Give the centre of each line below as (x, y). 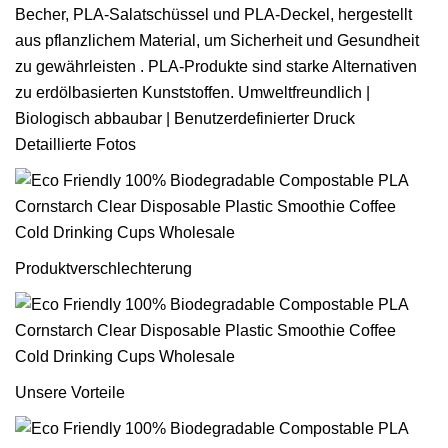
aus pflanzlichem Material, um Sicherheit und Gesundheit (217, 40)
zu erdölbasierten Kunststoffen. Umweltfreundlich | (192, 92)
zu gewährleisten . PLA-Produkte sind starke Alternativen (216, 66)
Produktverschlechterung (103, 268)
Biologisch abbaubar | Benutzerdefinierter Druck (185, 118)
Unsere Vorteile (70, 392)
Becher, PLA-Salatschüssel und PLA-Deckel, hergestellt (213, 14)
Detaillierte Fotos (75, 144)
